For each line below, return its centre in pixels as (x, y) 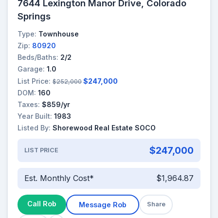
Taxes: (29, 104)
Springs (34, 16)
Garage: (31, 69)
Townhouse (59, 34)
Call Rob (42, 203)
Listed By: (34, 128)
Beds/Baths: (38, 57)
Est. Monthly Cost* (59, 178)
